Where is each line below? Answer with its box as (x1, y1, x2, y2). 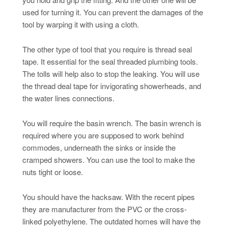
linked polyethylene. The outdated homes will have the (22, 215, 201, 226)
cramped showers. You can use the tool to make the (22, 154, 195, 165)
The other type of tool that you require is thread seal (22, 43, 192, 54)
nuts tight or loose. (22, 166, 83, 177)
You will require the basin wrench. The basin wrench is (22, 117, 202, 128)
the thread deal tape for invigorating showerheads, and (22, 80, 201, 91)
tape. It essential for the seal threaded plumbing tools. (22, 55, 198, 67)
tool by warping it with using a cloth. (22, 18, 139, 30)
